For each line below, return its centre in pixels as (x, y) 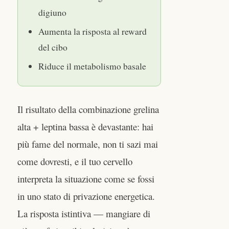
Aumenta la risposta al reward (93, 31)
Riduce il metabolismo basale (92, 66)
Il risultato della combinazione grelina (88, 109)
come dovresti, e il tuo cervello (75, 162)
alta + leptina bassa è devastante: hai (85, 127)
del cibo (53, 47)
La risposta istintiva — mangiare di (84, 214)
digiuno (52, 13)
